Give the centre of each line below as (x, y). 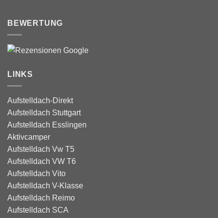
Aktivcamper (29, 137)
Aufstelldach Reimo (41, 198)
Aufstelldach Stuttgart (44, 113)
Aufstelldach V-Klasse (45, 186)
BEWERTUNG (35, 23)
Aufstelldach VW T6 (42, 162)
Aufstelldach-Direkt (40, 101)
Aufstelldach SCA (38, 210)
